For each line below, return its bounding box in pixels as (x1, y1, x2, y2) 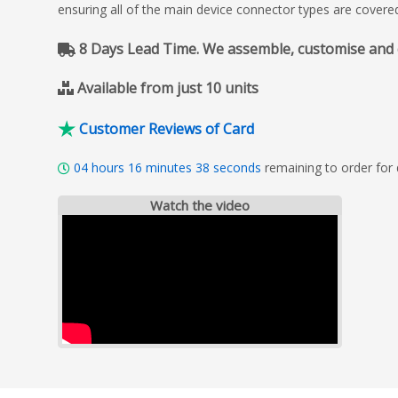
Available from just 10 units (77, 78, 259, 98)
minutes (142, 158, 195, 176)
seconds (210, 158, 265, 176)
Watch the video (150, 195, 250, 214)
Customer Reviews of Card (79, 118, 254, 139)
